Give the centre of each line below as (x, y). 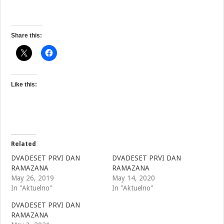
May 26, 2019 (33, 178)
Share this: (27, 35)
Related (24, 144)
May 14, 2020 (133, 178)
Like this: (24, 84)
